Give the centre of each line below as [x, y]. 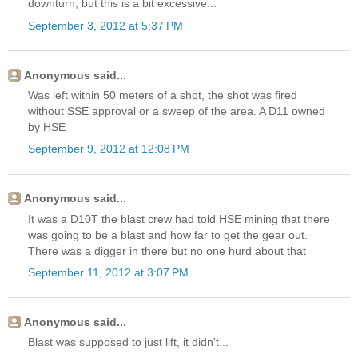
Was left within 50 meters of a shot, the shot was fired [163, 95]
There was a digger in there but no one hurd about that [167, 251]
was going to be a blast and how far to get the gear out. [168, 235]
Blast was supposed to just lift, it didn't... [128, 342]
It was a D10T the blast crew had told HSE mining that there [179, 219]
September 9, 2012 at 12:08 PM [109, 149]
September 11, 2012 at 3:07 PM [108, 272]
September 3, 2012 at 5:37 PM [105, 25]
